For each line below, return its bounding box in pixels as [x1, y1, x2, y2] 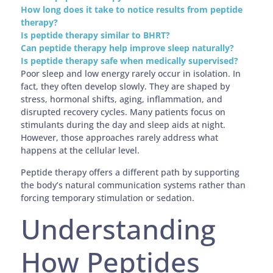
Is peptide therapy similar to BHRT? [21, 29, 171, 41]
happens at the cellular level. [21, 144, 143, 157]
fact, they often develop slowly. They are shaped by [21, 80, 230, 93]
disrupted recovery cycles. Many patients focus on [21, 106, 226, 118]
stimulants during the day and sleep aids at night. [21, 119, 226, 131]
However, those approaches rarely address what [21, 132, 219, 144]
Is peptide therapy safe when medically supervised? [21, 55, 239, 67]
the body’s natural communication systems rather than [21, 179, 246, 191]
